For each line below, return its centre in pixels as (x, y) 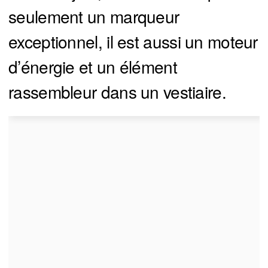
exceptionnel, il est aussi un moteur (133, 42)
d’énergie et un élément (93, 67)
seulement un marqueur (94, 16)
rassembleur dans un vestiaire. (117, 92)
